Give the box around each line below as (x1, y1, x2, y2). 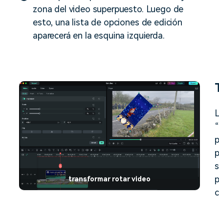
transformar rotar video (68, 175, 151, 183)
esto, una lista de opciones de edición (33, 17, 182, 27)
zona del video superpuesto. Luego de (33, 4, 184, 14)
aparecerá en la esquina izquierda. (33, 30, 165, 41)
